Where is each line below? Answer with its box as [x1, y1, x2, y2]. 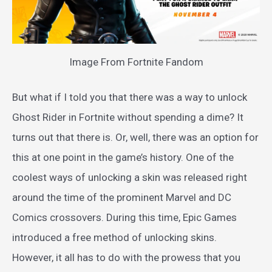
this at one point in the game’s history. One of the [12, 151, 234, 164]
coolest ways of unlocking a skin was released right [12, 171, 247, 184]
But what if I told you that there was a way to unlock [12, 91, 247, 104]
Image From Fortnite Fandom [69, 55, 203, 68]
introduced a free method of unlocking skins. [12, 231, 217, 244]
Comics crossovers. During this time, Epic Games [12, 211, 237, 224]
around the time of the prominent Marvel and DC [12, 191, 231, 204]
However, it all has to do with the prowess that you [12, 251, 240, 264]
